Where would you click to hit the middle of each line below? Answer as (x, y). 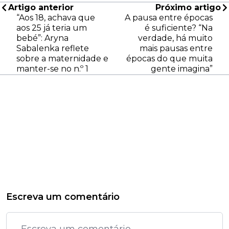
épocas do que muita (169, 59)
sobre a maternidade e (62, 59)
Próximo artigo (188, 8)
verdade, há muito (175, 38)
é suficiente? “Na (179, 28)
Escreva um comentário (63, 197)
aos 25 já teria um (52, 28)
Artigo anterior (41, 8)
